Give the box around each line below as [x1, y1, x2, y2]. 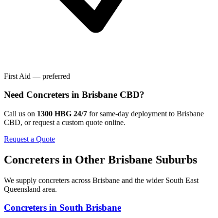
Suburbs [153, 153, 197, 166]
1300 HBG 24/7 [37, 109, 87, 118]
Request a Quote [4, 134, 55, 143]
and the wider [120, 176, 165, 184]
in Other [59, 153, 108, 166]
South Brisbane [59, 202, 121, 213]
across [70, 176, 92, 184]
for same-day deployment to [89, 109, 177, 118]
